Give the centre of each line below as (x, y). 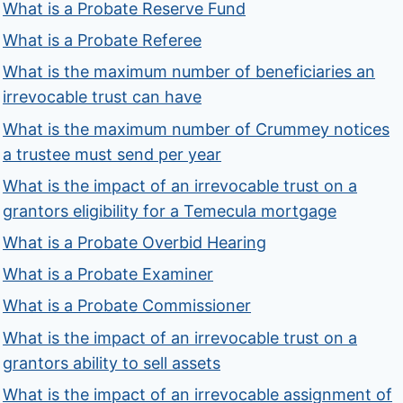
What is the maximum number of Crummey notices (197, 129)
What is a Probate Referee (103, 40)
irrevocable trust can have (103, 97)
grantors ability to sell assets (112, 363)
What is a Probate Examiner (108, 274)
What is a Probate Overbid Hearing (135, 242)
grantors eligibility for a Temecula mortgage (170, 210)
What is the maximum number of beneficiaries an (189, 72)
